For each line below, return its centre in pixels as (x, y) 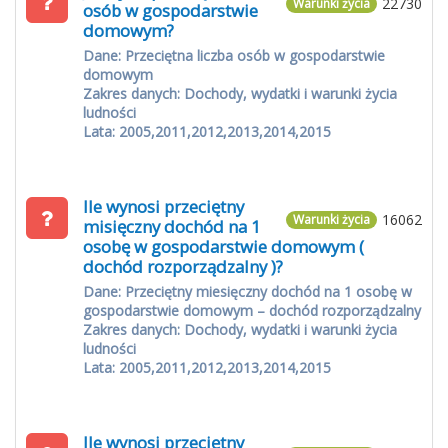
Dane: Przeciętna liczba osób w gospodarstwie (234, 55)
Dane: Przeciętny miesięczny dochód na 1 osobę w (247, 291)
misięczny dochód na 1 (172, 226)
